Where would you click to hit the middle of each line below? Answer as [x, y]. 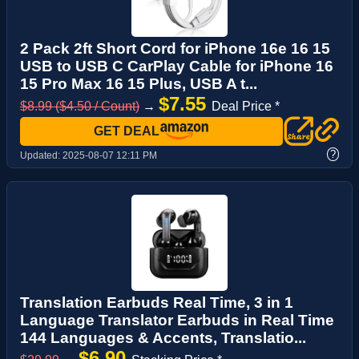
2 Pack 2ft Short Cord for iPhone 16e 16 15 [175, 49]
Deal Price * [246, 107]
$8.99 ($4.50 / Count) [80, 107]
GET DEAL [127, 131]
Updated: [41, 155]
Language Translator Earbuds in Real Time [177, 320]
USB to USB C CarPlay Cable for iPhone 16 [177, 67]
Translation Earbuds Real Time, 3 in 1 [157, 302]
